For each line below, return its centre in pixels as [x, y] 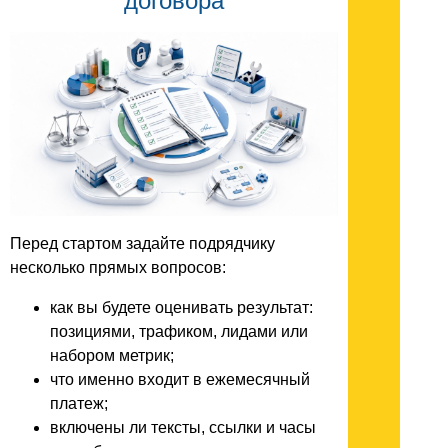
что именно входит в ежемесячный [180, 379]
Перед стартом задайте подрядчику [142, 243]
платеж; [79, 403]
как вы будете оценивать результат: [181, 307]
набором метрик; [112, 355]
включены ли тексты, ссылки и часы [183, 427]
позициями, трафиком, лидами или [179, 331]
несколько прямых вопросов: [118, 267]
